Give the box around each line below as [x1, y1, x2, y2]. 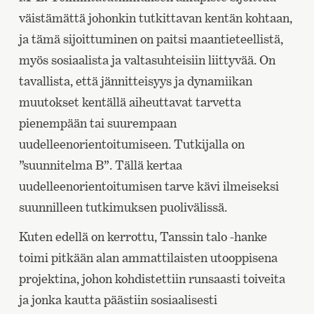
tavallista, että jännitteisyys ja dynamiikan [18, 74, 252, 89]
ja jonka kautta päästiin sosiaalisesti [18, 292, 217, 308]
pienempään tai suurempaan [18, 116, 177, 131]
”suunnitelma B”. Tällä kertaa [18, 158, 182, 173]
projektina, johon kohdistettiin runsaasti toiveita [18, 271, 285, 287]
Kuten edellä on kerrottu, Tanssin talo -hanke [18, 229, 267, 245]
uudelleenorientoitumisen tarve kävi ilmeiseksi [18, 179, 279, 194]
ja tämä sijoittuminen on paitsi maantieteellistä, [18, 32, 283, 47]
